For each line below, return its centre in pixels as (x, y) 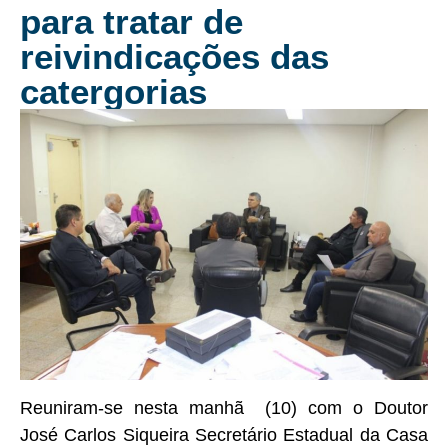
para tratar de (131, 21)
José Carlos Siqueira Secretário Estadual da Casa (224, 434)
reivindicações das (174, 56)
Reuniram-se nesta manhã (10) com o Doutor (224, 407)
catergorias (113, 91)
